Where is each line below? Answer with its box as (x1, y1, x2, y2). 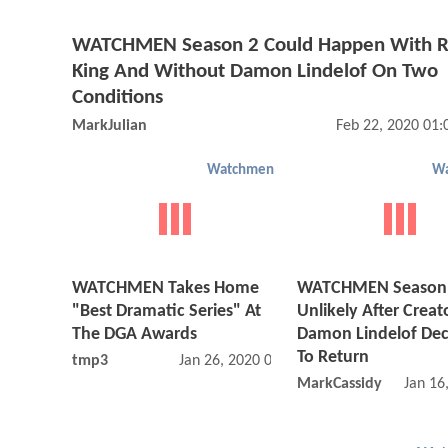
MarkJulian (72, 117, 147, 134)
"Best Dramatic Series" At (72, 302, 261, 322)
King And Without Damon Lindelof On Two (72, 60, 438, 82)
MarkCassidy (297, 376, 382, 393)
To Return (297, 348, 369, 368)
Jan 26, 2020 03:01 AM (178, 353, 327, 370)
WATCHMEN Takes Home (72, 279, 259, 299)
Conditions (72, 86, 163, 108)
